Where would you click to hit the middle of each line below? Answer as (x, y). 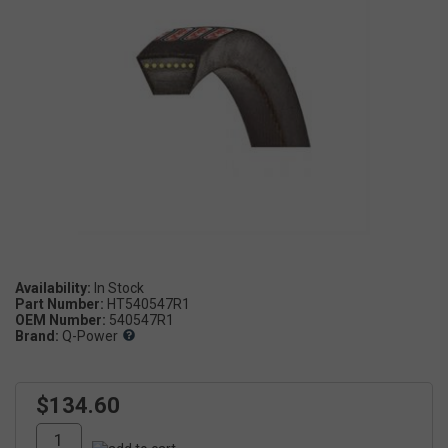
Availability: (53, 287)
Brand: (37, 335)
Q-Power (90, 335)
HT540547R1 (148, 303)
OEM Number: (60, 319)
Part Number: (59, 303)
